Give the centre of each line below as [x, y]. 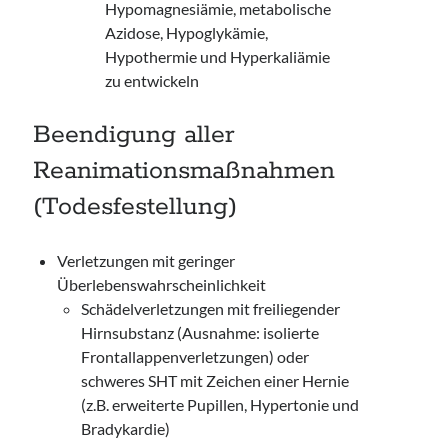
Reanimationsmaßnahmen [184, 171]
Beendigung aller [134, 135]
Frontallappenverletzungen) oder [195, 356]
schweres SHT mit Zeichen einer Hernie [215, 380]
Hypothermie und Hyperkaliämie [218, 56]
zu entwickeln [152, 80]
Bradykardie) [126, 428]
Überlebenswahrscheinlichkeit [162, 284]
